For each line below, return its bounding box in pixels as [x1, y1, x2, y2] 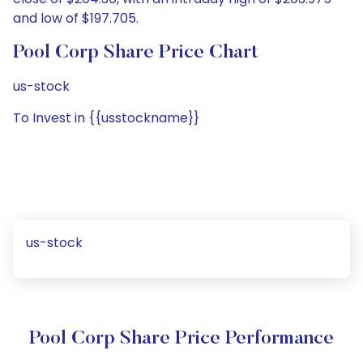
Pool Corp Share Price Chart [13, 43, 258, 62]
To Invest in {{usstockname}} [13, 109, 199, 127]
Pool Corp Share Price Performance [29, 329, 334, 348]
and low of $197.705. [13, 9, 139, 28]
